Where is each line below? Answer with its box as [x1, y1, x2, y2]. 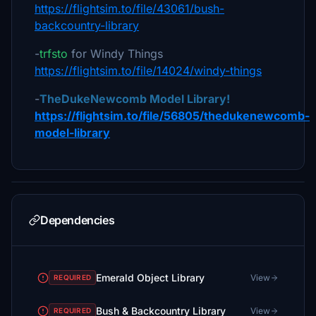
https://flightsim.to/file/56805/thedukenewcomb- [35, 109, 310, 123]
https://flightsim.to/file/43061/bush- [35, 1, 224, 16]
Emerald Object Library [96, 271, 205, 284]
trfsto [39, 47, 68, 61]
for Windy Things [68, 47, 163, 61]
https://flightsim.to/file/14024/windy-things [35, 63, 262, 78]
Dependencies [40, 213, 115, 227]
